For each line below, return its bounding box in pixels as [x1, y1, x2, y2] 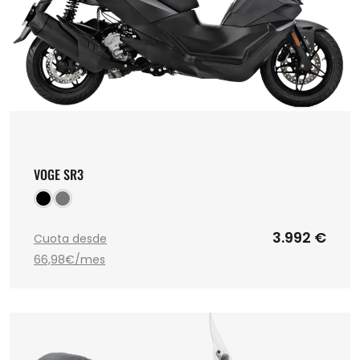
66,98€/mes [34, 251, 105, 268]
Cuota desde [34, 230, 107, 247]
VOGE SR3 [34, 164, 84, 184]
